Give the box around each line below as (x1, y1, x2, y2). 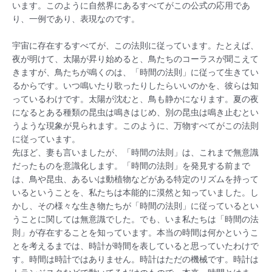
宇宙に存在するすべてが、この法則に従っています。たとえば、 (12, 40, 259, 50)
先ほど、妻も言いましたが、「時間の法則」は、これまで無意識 (12, 147, 259, 157)
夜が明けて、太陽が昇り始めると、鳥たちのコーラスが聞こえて (12, 53, 259, 64)
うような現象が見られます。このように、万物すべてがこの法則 (12, 120, 259, 131)
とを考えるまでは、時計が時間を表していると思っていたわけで (12, 240, 259, 251)
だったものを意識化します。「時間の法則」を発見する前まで (12, 160, 250, 171)
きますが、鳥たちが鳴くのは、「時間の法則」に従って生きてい (12, 67, 259, 77)
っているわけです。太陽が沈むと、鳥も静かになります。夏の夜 (12, 93, 259, 104)
